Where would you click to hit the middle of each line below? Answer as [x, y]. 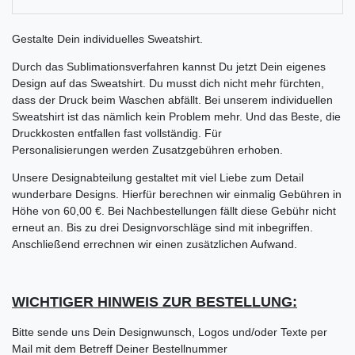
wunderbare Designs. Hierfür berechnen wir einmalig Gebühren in [177, 194]
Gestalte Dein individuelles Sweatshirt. [107, 38]
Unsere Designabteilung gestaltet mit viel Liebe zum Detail [158, 177]
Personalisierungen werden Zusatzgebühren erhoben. [149, 149]
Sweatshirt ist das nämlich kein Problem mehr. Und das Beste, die [176, 116]
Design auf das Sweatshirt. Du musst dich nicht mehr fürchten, [168, 83]
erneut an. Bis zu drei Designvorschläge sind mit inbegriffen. [162, 227]
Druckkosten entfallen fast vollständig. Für [117, 133]
